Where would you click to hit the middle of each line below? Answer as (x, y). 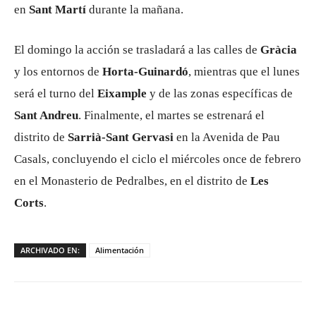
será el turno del (56, 93)
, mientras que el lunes (244, 72)
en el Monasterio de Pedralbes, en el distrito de (132, 181)
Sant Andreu (46, 115)
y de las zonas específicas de (220, 93)
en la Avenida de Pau (227, 137)
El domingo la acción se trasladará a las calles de (137, 50)
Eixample (122, 93)
